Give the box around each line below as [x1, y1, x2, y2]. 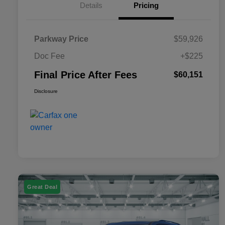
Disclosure [34, 88, 58, 94]
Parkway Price [34, 34, 88, 43]
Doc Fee [34, 51, 65, 60]
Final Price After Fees [34, 69, 137, 80]
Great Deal [27, 183, 57, 190]
